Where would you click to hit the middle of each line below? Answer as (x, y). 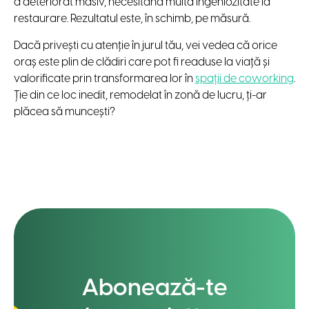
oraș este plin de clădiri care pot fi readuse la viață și (142, 63)
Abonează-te (154, 289)
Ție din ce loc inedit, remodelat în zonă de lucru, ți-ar (140, 96)
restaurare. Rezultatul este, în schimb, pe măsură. (132, 19)
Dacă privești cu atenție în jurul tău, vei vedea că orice (146, 46)
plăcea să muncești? (64, 112)
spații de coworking (245, 79)
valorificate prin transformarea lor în (104, 79)
